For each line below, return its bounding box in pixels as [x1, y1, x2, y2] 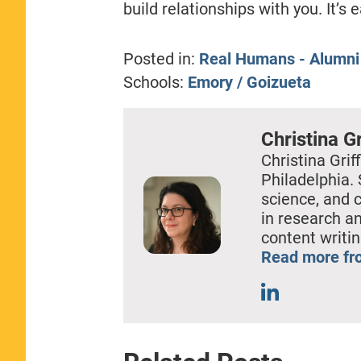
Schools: [122, 72, 188, 92]
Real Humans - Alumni [198, 48, 359, 68]
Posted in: [122, 48, 195, 68]
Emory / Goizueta [187, 72, 311, 92]
